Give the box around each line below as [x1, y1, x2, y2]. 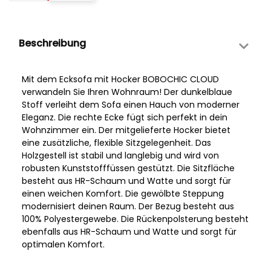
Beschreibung [19, 36, 86, 51]
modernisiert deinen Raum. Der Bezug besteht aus [22, 200, 234, 213]
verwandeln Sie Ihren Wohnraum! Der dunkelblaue [22, 86, 232, 99]
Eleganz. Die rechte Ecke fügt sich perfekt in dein [22, 111, 227, 124]
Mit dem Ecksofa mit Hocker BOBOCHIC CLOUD [22, 73, 219, 86]
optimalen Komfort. [22, 238, 105, 251]
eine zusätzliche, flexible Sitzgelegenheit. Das [22, 137, 211, 149]
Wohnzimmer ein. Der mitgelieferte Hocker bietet [22, 124, 230, 137]
